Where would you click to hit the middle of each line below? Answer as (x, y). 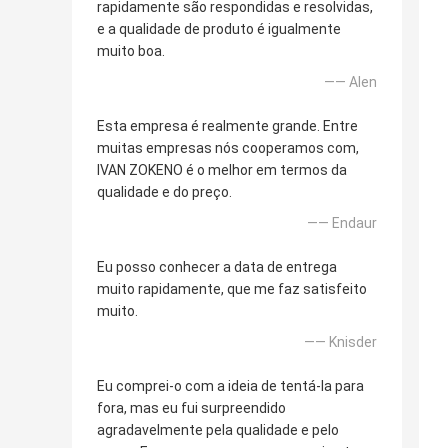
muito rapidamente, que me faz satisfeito (232, 289)
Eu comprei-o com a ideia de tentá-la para (230, 386)
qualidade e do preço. (164, 192)
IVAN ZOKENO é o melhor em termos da (222, 170)
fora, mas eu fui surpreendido (191, 408)
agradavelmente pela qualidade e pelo (218, 430)
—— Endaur (342, 223)
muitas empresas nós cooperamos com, (228, 148)
